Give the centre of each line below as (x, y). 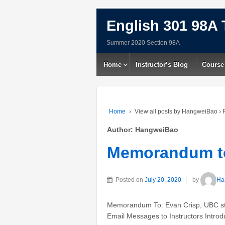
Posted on (130, 180)
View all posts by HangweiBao (176, 111)
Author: (121, 129)
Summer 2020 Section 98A (143, 43)
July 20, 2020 (163, 180)
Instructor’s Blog (162, 65)
